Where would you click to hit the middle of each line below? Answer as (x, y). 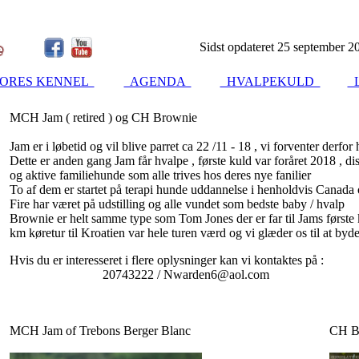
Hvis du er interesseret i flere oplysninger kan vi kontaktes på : (167, 260)
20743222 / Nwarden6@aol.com (139, 274)
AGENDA (157, 81)
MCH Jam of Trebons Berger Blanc (100, 331)
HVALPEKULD (270, 81)
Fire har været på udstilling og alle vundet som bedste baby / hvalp (177, 204)
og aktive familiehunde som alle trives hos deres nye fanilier (160, 175)
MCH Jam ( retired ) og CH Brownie (103, 117)
